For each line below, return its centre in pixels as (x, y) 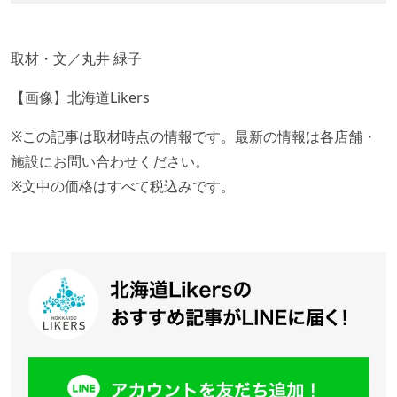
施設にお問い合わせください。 (110, 161)
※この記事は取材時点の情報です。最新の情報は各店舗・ (194, 136)
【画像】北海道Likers (80, 97)
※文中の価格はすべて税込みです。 (123, 186)
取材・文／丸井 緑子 (76, 58)
